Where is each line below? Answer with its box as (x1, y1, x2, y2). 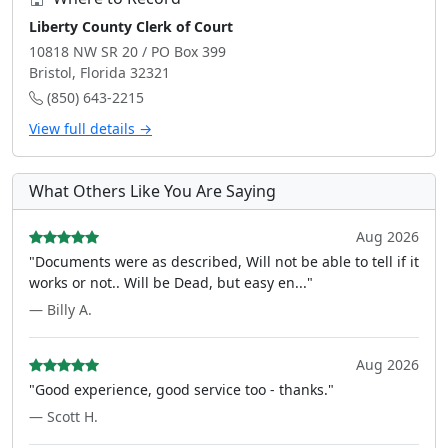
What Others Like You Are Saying (29, 180, 276, 202)
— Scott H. (29, 407, 98, 426)
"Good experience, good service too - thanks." (29, 380, 334, 399)
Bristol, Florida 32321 (29, 63, 170, 82)
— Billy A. (29, 300, 92, 319)
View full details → (29, 119, 152, 138)
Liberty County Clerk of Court (29, 17, 233, 36)
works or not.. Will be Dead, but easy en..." (29, 273, 313, 292)
